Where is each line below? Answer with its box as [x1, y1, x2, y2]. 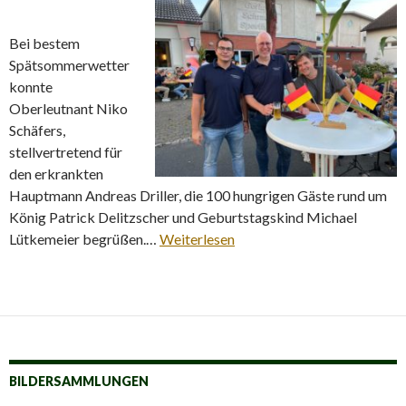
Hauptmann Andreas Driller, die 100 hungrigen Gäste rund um [9, 186, 387, 204]
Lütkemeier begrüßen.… [9, 229, 159, 247]
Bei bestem [9, 34, 80, 52]
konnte [9, 77, 53, 95]
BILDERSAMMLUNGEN [9, 372, 149, 389]
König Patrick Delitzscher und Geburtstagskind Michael [9, 208, 357, 226]
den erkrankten [9, 164, 103, 182]
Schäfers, [9, 121, 65, 139]
